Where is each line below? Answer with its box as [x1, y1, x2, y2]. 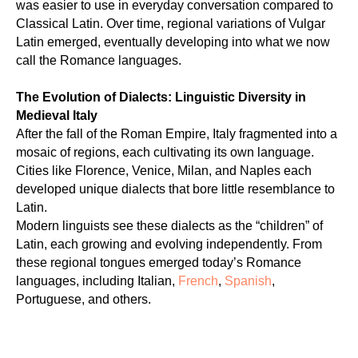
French [178, 274, 218, 288]
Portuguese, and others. [16, 292, 151, 306]
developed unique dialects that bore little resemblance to [16, 182, 335, 196]
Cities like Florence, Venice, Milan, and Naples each [16, 164, 312, 177]
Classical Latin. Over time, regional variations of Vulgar [16, 17, 325, 30]
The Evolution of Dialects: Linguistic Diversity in [16, 90, 306, 104]
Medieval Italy [16, 109, 97, 122]
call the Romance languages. [16, 54, 181, 67]
